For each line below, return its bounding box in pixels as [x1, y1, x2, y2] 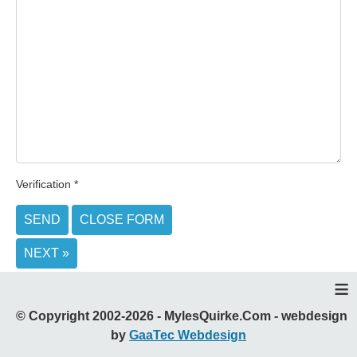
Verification [16, 178, 71, 191]
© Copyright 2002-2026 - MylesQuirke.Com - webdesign [10, 309, 347, 324]
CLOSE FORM [80, 213, 164, 227]
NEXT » [24, 246, 69, 261]
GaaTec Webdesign [129, 328, 246, 343]
